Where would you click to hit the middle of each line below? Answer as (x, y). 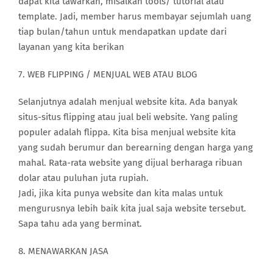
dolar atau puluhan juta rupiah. (83, 178)
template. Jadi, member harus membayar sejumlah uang (135, 16)
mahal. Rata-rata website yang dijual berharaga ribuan (130, 162)
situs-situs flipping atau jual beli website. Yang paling (128, 117)
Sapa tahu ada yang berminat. (80, 223)
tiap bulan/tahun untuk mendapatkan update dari (122, 31)
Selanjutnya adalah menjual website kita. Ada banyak (128, 101)
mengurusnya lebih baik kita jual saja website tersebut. (132, 208)
